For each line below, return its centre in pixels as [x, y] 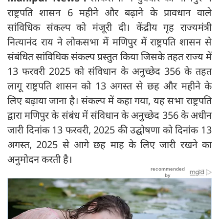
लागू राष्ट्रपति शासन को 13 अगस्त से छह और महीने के [109, 86]
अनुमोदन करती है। [40, 159]
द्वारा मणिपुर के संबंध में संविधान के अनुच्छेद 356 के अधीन [109, 115]
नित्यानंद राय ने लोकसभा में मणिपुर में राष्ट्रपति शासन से [109, 42]
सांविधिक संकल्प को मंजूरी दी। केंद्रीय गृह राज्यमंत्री [109, 27]
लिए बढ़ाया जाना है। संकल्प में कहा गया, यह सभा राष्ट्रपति [109, 100]
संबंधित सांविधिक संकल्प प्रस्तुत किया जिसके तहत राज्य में [109, 56]
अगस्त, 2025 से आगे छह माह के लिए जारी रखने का [109, 144]
